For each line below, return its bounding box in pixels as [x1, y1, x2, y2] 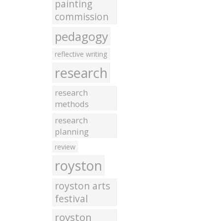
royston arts [54, 180, 110, 192]
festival [54, 192, 88, 205]
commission [54, 10, 109, 23]
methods [54, 98, 89, 110]
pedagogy [54, 28, 108, 44]
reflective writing [54, 49, 108, 59]
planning [54, 126, 89, 137]
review [54, 142, 75, 151]
